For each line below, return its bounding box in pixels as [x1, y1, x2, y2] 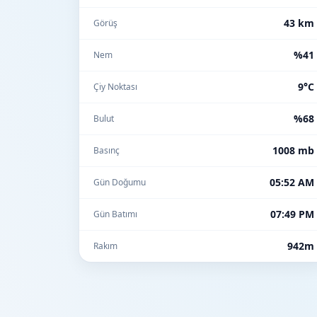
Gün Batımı [93, 208, 137, 220]
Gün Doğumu [93, 176, 146, 188]
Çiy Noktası [93, 81, 137, 93]
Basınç [93, 144, 120, 156]
